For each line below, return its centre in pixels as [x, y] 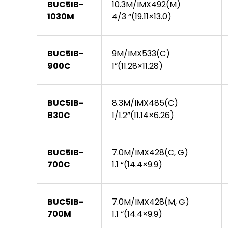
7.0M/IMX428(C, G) [150, 153]
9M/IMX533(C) [141, 54]
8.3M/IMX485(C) [145, 103]
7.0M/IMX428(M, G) [151, 202]
